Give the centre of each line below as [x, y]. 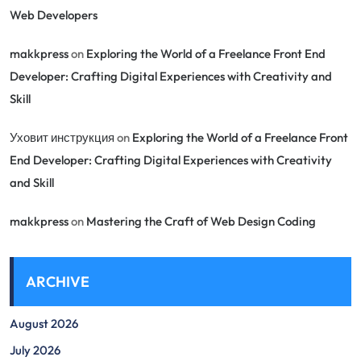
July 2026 [35, 350]
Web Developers [54, 15]
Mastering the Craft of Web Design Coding [201, 221]
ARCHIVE [58, 282]
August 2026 [44, 324]
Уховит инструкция [62, 137]
